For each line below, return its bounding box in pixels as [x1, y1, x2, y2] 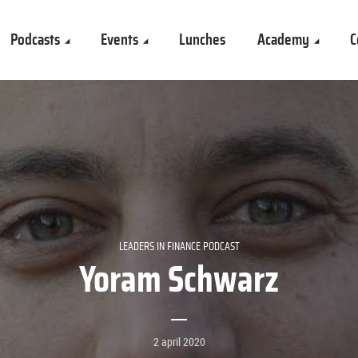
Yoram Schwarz [79, 261, 279, 299]
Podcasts [10, 31, 60, 48]
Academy [257, 31, 309, 48]
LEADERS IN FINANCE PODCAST [118, 241, 240, 253]
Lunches [179, 31, 225, 48]
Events [101, 31, 138, 48]
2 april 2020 [153, 333, 205, 349]
